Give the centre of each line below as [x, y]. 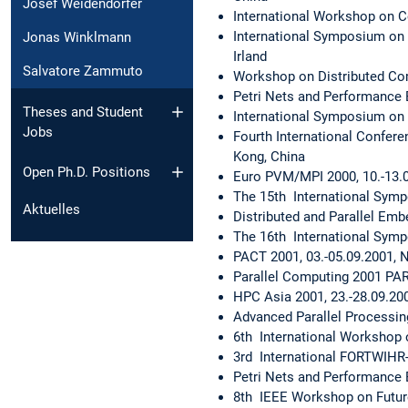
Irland [250, 56]
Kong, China [269, 156]
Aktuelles [51, 210]
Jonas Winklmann [77, 38]
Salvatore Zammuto [83, 71]
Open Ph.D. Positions [87, 173]
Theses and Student [83, 112]
